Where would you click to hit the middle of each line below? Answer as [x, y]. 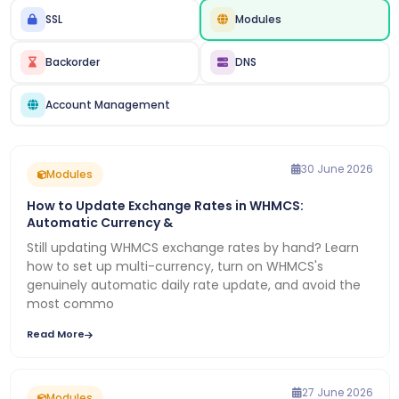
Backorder [72, 62]
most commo [70, 304]
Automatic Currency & [99, 223]
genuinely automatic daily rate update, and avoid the [193, 285]
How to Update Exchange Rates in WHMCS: [165, 206]
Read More [55, 334]
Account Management [107, 105]
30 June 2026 [337, 169]
